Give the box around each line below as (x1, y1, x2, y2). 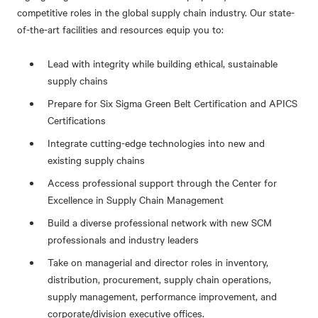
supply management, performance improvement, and (48, 289, 278, 303)
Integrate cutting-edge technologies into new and (48, 136, 265, 150)
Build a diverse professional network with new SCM (48, 215, 273, 229)
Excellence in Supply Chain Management (48, 192, 224, 207)
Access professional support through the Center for (48, 175, 278, 190)
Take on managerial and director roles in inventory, (48, 255, 269, 269)
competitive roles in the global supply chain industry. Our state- (17, 5, 295, 19)
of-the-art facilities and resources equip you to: (17, 22, 224, 36)
